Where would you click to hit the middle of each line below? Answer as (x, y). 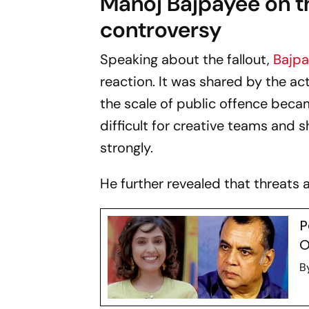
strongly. (127, 147)
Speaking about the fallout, (187, 59)
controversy (161, 29)
